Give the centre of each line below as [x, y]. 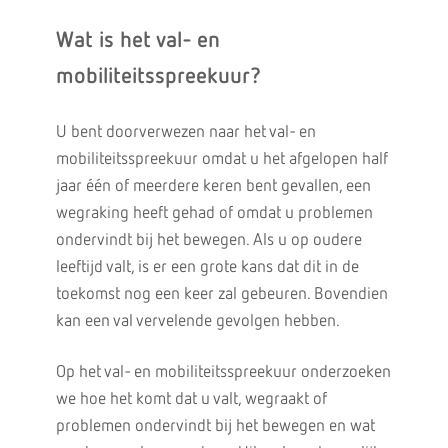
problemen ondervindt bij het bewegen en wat [215, 426]
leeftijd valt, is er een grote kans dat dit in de [207, 267]
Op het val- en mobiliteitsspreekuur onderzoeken [223, 372]
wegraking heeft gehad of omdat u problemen [214, 213]
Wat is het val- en [137, 41]
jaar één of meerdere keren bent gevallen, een [213, 186]
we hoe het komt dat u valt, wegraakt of [191, 399]
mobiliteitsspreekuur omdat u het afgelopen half [221, 159]
